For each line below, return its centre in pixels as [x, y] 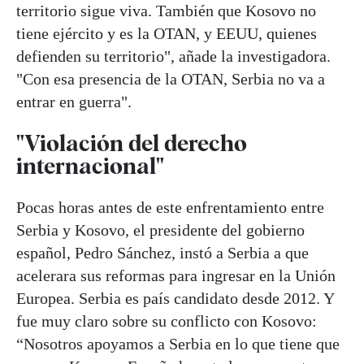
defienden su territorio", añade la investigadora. [173, 56]
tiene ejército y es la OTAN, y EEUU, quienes [167, 33]
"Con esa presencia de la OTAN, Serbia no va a [171, 78]
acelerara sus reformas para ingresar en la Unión [176, 276]
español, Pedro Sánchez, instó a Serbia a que [162, 253]
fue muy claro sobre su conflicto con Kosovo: [167, 321]
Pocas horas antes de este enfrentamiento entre [170, 208]
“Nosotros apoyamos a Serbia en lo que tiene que [178, 344]
